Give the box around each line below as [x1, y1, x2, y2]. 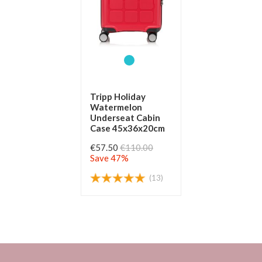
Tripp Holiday [90, 91, 146, 102]
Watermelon [90, 102, 142, 113]
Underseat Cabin [90, 112, 160, 123]
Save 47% [90, 153, 129, 164]
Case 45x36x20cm [90, 123, 165, 134]
